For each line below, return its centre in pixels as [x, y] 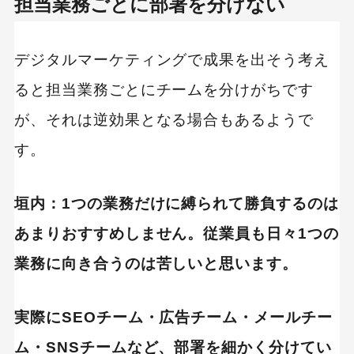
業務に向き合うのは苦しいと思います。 [156, 263]
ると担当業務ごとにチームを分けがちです [164, 90]
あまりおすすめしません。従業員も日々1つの [176, 233]
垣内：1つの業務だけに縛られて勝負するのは [176, 203]
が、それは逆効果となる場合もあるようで [164, 120]
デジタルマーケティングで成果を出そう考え [172, 60]
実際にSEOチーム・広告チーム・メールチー [173, 317]
